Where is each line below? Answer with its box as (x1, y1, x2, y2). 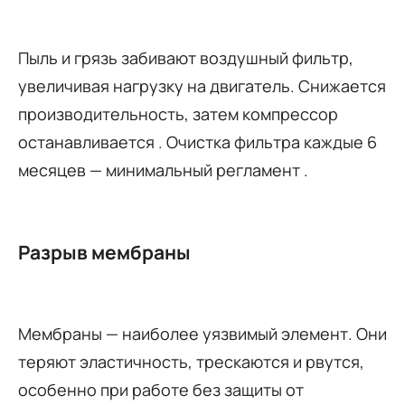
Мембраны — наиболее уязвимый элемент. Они (18, 322, 387, 344)
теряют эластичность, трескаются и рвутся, (18, 350, 364, 372)
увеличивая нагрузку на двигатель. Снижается (18, 74, 386, 97)
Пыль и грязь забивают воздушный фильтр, (18, 46, 353, 69)
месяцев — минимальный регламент (18, 158, 304, 181)
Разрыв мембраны (18, 239, 191, 265)
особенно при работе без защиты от (18, 378, 304, 400)
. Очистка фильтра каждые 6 (158, 130, 377, 153)
